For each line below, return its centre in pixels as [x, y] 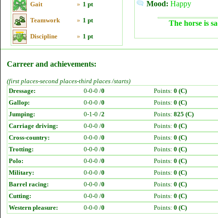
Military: [21, 173]
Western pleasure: [33, 208]
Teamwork [45, 20]
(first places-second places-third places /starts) [69, 81]
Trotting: [21, 149]
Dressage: [22, 91]
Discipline [44, 36]
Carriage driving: [33, 126]
